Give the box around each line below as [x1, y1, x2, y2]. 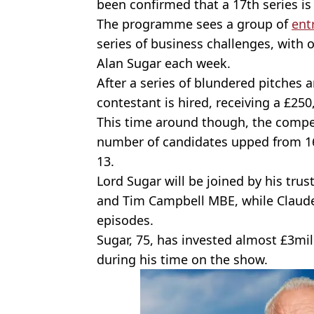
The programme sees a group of [97, 15, 292, 33]
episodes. [97, 212, 153, 229]
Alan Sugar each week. [97, 55, 231, 72]
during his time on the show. [97, 251, 268, 268]
